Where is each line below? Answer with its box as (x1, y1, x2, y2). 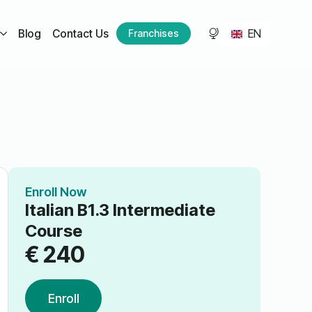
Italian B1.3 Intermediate (24, 199, 215, 220)
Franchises (128, 27, 179, 39)
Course (24, 220, 82, 241)
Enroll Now (24, 184, 86, 199)
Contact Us (52, 26, 109, 40)
